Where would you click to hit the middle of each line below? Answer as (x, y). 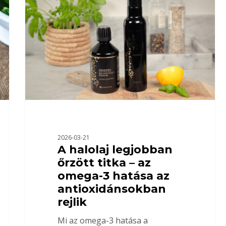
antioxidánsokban (111, 189)
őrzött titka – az (104, 163)
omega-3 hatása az (113, 176)
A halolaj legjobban (115, 150)
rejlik (72, 202)
